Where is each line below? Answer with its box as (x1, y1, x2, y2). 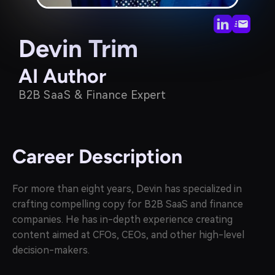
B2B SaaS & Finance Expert (18, 88, 166, 101)
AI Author (18, 64, 106, 88)
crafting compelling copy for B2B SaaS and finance (12, 198, 243, 210)
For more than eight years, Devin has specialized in (12, 183, 242, 195)
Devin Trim (18, 34, 138, 63)
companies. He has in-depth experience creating (12, 214, 233, 225)
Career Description (12, 145, 182, 168)
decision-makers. (12, 244, 90, 256)
